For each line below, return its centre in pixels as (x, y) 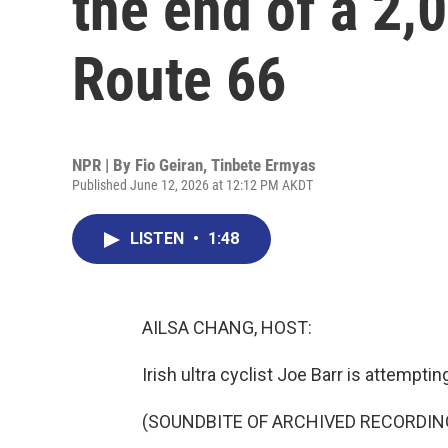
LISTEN (159, 238)
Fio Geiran (169, 165)
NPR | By (103, 165)
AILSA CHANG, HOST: (227, 327)
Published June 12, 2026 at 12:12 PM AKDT (192, 185)
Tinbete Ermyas (263, 165)
